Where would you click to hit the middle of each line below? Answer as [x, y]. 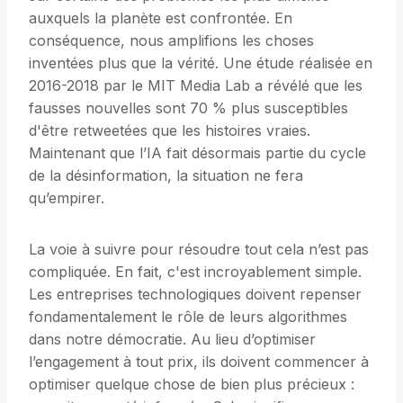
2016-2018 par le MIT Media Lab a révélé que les [196, 86]
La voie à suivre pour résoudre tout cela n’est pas [199, 250]
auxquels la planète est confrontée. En [161, 18]
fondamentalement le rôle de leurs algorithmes [188, 317]
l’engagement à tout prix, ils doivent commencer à [199, 362]
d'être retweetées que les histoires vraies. [170, 131]
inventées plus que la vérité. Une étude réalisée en [201, 63]
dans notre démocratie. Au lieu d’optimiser [172, 340]
